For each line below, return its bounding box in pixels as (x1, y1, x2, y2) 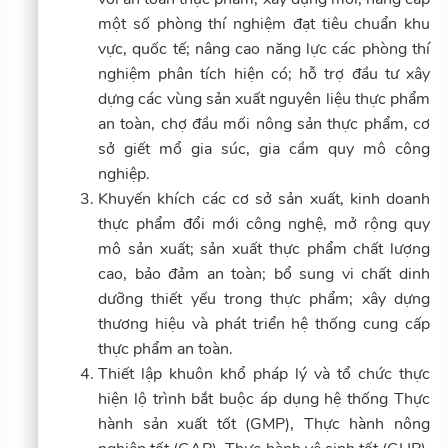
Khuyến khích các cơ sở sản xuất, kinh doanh (98, 187, 430, 210)
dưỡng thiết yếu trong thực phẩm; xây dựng (98, 287, 430, 310)
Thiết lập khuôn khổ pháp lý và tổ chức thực (98, 362, 430, 385)
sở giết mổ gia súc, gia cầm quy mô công (98, 137, 430, 160)
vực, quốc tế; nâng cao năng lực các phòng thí (98, 37, 430, 60)
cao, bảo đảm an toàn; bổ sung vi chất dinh (98, 262, 430, 285)
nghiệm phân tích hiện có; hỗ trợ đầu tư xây (98, 62, 430, 85)
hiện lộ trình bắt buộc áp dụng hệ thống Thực (98, 387, 430, 410)
